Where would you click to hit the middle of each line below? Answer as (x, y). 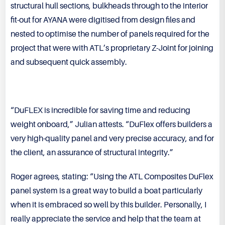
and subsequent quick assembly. (69, 63)
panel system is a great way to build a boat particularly (106, 191)
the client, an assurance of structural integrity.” (92, 153)
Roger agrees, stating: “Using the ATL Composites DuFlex (112, 177)
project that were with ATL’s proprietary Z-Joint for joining (112, 48)
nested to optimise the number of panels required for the (110, 34)
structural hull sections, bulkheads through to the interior (109, 6)
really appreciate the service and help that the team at (106, 219)
